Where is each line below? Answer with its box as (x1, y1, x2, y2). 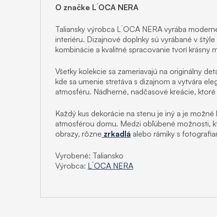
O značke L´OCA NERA (55, 2, 139, 12)
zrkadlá (102, 128, 131, 139)
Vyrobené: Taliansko (55, 150, 124, 160)
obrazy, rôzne (55, 128, 102, 139)
